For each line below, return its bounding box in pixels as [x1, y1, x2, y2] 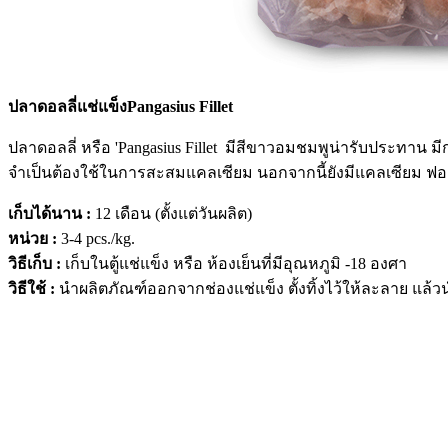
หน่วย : [8, 230, 61, 247]
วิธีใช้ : [8, 280, 59, 297]
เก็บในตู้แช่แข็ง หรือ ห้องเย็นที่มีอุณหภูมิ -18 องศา [65, 255, 407, 272]
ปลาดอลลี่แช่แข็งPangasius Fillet [8, 98, 233, 115]
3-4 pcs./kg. [61, 230, 135, 247]
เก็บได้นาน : [8, 205, 95, 222]
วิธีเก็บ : [8, 255, 65, 272]
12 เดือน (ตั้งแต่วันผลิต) [95, 205, 252, 222]
